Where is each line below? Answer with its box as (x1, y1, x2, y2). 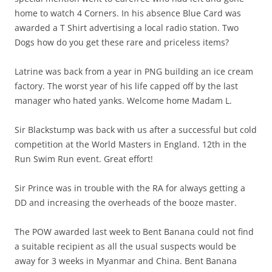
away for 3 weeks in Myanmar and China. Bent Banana (15, 255, 237, 267)
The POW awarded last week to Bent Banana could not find (15, 226, 254, 238)
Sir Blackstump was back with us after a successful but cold (15, 124, 257, 136)
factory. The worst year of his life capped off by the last (15, 80, 238, 92)
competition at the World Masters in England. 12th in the (15, 138, 246, 151)
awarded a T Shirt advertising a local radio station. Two (15, 22, 239, 34)
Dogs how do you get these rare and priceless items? (15, 36, 229, 49)
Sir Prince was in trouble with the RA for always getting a (15, 182, 245, 194)
